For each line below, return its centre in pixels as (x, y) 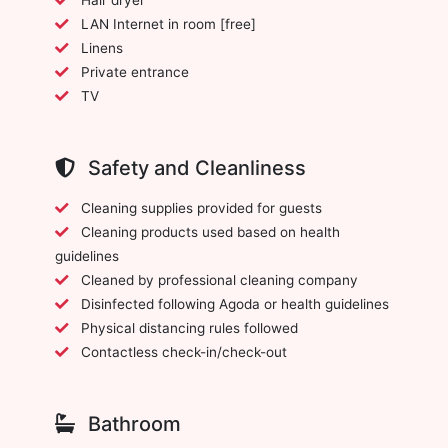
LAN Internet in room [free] (168, 23)
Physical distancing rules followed (189, 327)
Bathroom (132, 423)
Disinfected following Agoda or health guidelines (235, 303)
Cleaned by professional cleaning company (219, 279)
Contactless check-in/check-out (184, 351)
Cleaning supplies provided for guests (201, 207)
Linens (102, 47)
